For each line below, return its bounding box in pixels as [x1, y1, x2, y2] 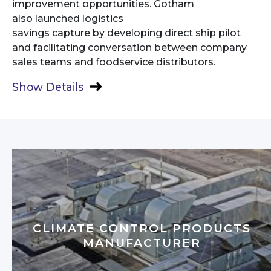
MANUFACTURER [82, 235, 201, 250]
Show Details [12, 80, 83, 93]
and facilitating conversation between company [12, 41, 247, 53]
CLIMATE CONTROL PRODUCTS [32, 221, 251, 235]
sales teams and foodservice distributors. [12, 56, 215, 68]
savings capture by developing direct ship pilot [12, 27, 241, 39]
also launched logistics [12, 12, 123, 24]
